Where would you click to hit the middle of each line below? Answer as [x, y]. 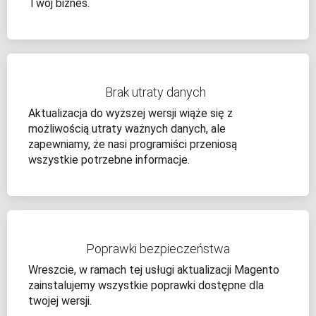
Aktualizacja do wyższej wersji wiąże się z [130, 114]
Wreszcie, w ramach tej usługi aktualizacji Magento [154, 270]
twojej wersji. [60, 301]
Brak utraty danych [158, 92]
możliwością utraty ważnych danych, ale [127, 129]
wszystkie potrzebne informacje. [109, 160]
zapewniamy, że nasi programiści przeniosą [133, 145]
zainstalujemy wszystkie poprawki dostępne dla [146, 286]
